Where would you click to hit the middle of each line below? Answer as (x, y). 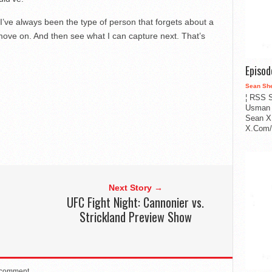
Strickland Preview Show (135, 216)
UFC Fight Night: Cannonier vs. (136, 202)
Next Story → (135, 187)
